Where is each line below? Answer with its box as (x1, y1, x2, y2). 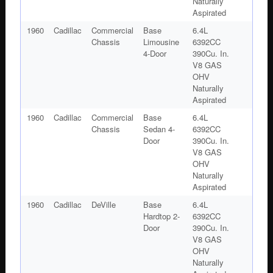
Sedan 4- (143, 122, 175, 135)
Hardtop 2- (143, 210, 180, 222)
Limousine (143, 35, 179, 48)
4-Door (143, 47, 166, 59)
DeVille (91, 198, 116, 210)
